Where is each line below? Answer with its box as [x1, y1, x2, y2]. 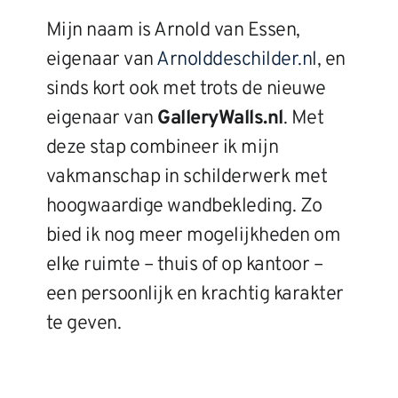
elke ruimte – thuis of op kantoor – [45, 252, 323, 277]
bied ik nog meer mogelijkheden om [45, 223, 341, 248]
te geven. [45, 311, 122, 336]
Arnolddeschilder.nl [156, 47, 317, 72]
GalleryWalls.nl [157, 106, 283, 131]
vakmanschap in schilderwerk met [45, 164, 328, 189]
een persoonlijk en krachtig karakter [45, 282, 344, 306]
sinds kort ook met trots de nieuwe [45, 76, 326, 101]
